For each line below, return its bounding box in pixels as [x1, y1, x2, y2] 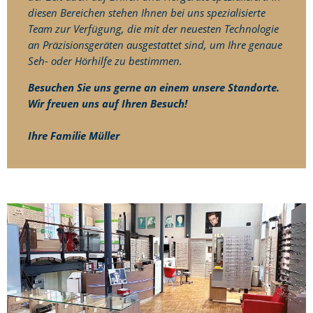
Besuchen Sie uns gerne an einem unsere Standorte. [28, 80, 279, 95]
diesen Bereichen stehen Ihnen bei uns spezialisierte [28, 5, 265, 20]
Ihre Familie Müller [28, 129, 119, 143]
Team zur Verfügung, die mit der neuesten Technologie [28, 21, 279, 36]
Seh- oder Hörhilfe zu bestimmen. [28, 53, 182, 68]
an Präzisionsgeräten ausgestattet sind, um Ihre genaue [28, 37, 282, 52]
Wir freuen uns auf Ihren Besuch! [28, 96, 187, 111]
